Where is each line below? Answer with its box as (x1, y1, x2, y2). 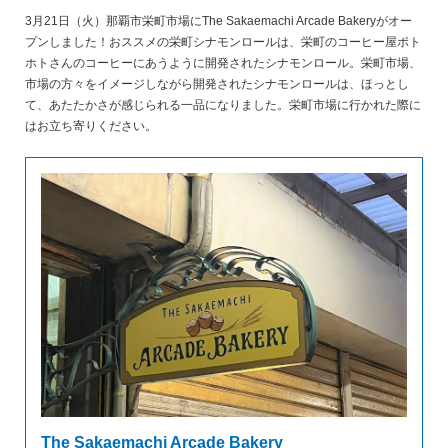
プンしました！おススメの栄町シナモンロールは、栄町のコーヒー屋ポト (25, 35, 421, 50)
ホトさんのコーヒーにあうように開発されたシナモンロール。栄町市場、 (25, 56, 421, 71)
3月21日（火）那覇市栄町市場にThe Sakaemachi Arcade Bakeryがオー (25, 14, 412, 29)
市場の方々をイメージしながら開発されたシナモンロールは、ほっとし (25, 77, 409, 92)
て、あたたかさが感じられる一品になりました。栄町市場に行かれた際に (25, 98, 421, 113)
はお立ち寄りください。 (25, 119, 157, 134)
